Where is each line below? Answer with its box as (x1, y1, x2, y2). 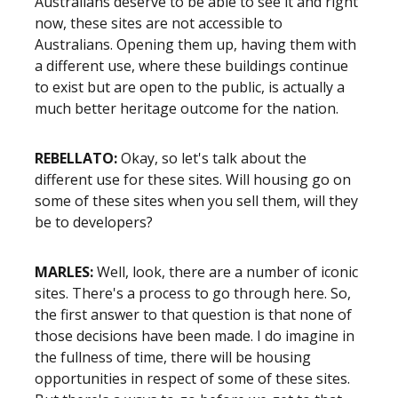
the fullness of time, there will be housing (35, 347, 311, 367)
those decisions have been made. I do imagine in (35, 326, 354, 346)
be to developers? (35, 212, 153, 232)
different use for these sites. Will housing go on (35, 170, 351, 189)
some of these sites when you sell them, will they (35, 191, 358, 211)
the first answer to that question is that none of (35, 305, 352, 324)
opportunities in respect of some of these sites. (35, 369, 350, 388)
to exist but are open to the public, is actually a (35, 77, 345, 97)
